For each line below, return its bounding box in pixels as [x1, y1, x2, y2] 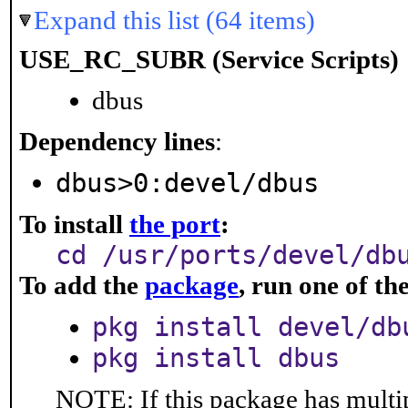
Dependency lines [19, 127, 215, 156]
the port [129, 209, 220, 239]
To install [19, 209, 129, 239]
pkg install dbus [92, 342, 340, 373]
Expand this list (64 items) [34, 5, 315, 35]
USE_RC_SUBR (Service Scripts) [19, 45, 399, 74]
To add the [19, 270, 145, 300]
